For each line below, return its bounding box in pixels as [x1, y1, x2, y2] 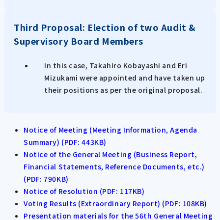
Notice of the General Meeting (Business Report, [24, 149, 197, 160]
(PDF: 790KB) [24, 174, 69, 184]
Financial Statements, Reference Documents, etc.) [24, 162, 205, 172]
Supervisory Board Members [14, 34, 143, 47]
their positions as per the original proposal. [44, 84, 203, 95]
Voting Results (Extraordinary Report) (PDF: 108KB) [24, 198, 207, 209]
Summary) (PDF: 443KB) [24, 137, 107, 147]
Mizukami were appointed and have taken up [44, 72, 205, 82]
